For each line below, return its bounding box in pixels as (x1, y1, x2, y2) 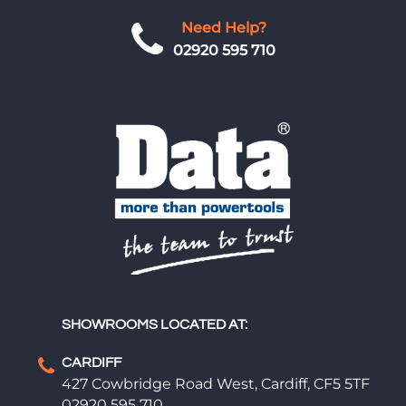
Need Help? (181, 19, 266, 37)
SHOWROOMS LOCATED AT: (62, 317, 247, 333)
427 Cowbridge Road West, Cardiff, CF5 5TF (62, 375, 370, 393)
